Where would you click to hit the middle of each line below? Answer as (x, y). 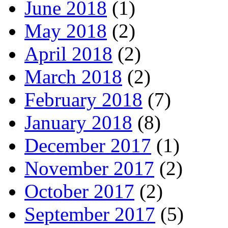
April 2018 (68, 53)
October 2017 (79, 191)
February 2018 (83, 99)
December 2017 (88, 145)
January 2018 (78, 122)
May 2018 (66, 31)
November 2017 (89, 168)
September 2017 (90, 214)
